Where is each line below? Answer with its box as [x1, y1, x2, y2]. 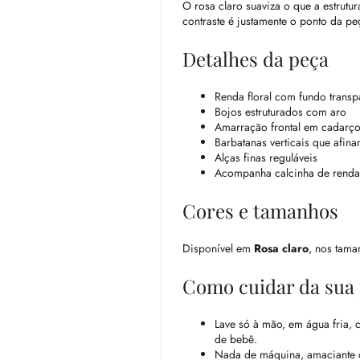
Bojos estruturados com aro [215, 104, 346, 121]
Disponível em [182, 240, 254, 257]
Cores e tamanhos [182, 198, 338, 224]
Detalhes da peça [182, 46, 329, 72]
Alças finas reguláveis [215, 149, 317, 166]
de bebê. [215, 331, 257, 348]
